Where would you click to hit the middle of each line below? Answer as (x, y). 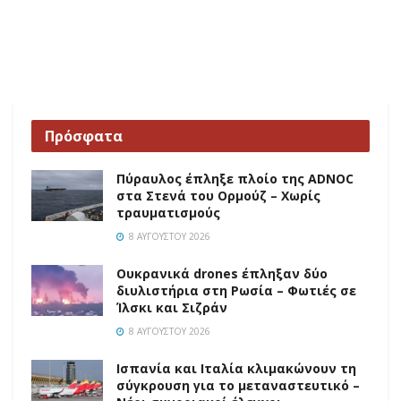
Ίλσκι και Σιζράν (172, 308)
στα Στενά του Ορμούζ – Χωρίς (218, 196)
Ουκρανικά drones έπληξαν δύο (222, 274)
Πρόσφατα (84, 137)
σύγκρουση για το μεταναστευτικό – (238, 386)
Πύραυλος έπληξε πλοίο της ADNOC (235, 179)
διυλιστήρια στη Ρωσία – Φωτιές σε (236, 291)
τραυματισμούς (168, 213)
